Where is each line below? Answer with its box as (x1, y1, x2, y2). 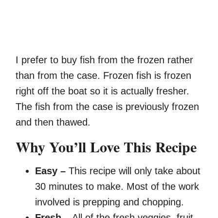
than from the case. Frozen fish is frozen (16, 70, 191, 81)
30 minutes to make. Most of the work (35, 181, 199, 192)
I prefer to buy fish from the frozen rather (16, 54, 193, 66)
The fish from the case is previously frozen (16, 101, 199, 112)
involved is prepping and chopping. (35, 197, 187, 208)
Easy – (35, 165, 66, 177)
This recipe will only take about (66, 165, 200, 177)
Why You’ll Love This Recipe (16, 136, 197, 158)
